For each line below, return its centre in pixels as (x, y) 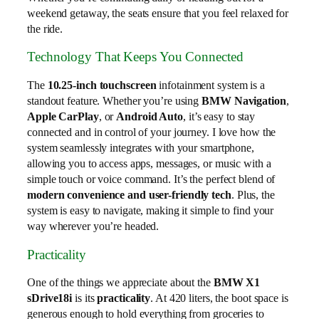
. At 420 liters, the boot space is (219, 298)
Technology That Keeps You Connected (135, 57)
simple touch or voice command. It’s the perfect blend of (151, 179)
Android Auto (150, 117)
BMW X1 (237, 283)
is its (85, 298)
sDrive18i (50, 298)
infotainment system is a (210, 85)
